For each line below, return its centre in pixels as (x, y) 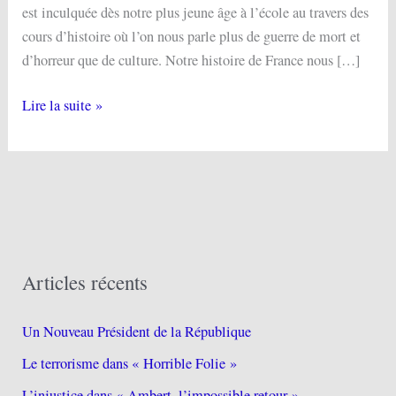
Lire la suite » (63, 106)
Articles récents (85, 282)
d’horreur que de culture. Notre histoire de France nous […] (191, 60)
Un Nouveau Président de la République (137, 332)
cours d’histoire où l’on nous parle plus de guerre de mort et (192, 36)
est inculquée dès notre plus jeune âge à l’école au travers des (196, 12)
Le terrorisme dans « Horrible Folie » (130, 364)
